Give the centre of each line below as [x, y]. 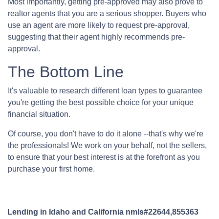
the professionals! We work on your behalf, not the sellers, [107, 145]
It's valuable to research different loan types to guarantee [105, 90]
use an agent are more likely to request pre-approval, [99, 25]
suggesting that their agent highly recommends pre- [96, 37]
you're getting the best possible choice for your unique [101, 102]
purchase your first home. [51, 169]
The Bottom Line [66, 72]
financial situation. [39, 114]
